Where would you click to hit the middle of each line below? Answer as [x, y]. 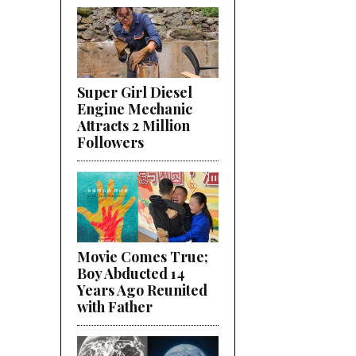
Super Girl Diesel [135, 92]
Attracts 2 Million [133, 126]
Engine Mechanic [135, 109]
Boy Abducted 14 [131, 273]
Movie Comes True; [143, 257]
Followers [110, 142]
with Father [115, 307]
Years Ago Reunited [142, 290]
